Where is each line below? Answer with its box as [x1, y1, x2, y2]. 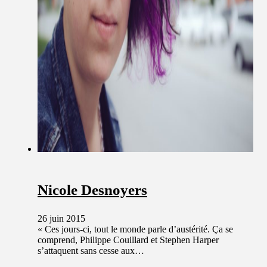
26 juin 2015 [38, 213, 85, 223]
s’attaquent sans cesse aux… [38, 245, 144, 256]
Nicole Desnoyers [38, 181, 147, 198]
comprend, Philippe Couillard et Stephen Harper [38, 234, 219, 245]
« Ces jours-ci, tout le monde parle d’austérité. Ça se [38, 223, 233, 234]
